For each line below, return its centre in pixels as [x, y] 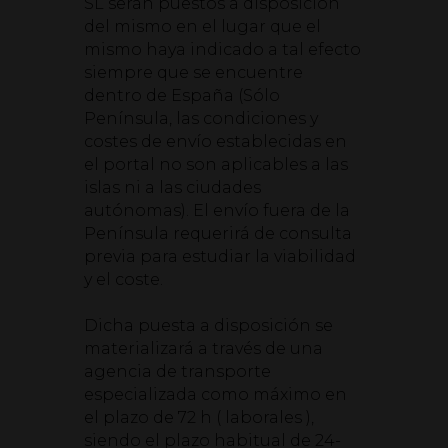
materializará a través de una [203, 348]
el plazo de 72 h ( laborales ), [199, 417]
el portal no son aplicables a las [216, 164]
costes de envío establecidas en [215, 141]
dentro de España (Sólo [182, 95]
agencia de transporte [177, 371]
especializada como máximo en [215, 394]
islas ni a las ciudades [172, 187]
